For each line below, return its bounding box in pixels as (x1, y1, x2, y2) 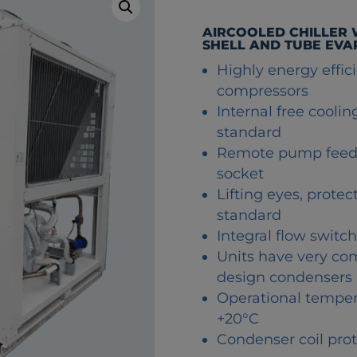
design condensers (216, 268, 352, 286)
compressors (216, 81, 308, 100)
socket (216, 164, 264, 182)
